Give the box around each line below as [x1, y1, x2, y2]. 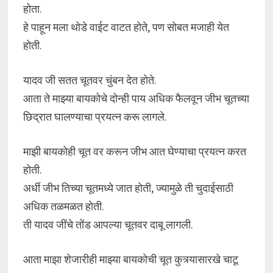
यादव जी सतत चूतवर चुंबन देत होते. [23, 73, 157, 87]
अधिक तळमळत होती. [23, 199, 104, 213]
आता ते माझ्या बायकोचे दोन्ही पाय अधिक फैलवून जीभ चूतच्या [23, 91, 249, 105]
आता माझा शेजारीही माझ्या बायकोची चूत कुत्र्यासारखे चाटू [23, 252, 238, 266]
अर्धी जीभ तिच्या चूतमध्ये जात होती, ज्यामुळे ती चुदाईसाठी [23, 181, 233, 195]
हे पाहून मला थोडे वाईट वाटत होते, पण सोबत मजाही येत [23, 20, 229, 34]
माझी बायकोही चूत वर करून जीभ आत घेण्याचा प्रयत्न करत [23, 144, 246, 158]
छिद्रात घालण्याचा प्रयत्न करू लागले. [23, 110, 167, 124]
